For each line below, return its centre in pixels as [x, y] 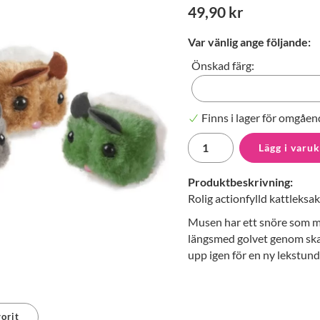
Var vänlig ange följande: [249, 41]
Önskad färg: [223, 65]
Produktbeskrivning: [240, 182]
